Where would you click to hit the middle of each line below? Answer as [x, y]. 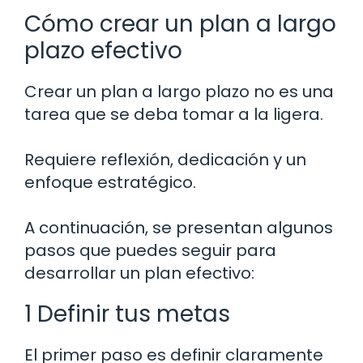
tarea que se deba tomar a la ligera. [174, 115]
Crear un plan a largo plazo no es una [179, 92]
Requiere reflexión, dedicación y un [165, 160]
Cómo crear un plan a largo [180, 24]
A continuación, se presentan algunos [179, 228]
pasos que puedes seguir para [150, 251]
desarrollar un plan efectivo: [139, 273]
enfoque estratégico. [110, 183]
